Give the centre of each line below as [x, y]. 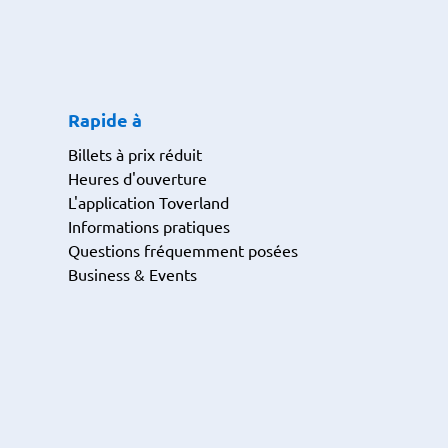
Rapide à [105, 119]
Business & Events [132, 274]
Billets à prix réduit [135, 154]
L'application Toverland [148, 202]
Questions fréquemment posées [183, 250]
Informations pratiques [149, 226]
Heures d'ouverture [137, 178]
